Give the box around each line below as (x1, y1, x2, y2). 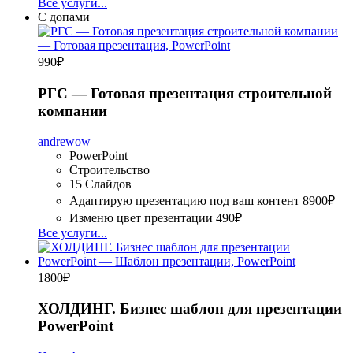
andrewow (38, 134, 91, 148)
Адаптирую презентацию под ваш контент (69, 193, 299, 207)
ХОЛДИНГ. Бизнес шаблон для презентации (38, 300, 342, 318)
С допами (38, 10, 90, 24)
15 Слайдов (69, 176, 132, 191)
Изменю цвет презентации (69, 210, 213, 225)
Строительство (69, 162, 150, 176)
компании (38, 102, 107, 120)
